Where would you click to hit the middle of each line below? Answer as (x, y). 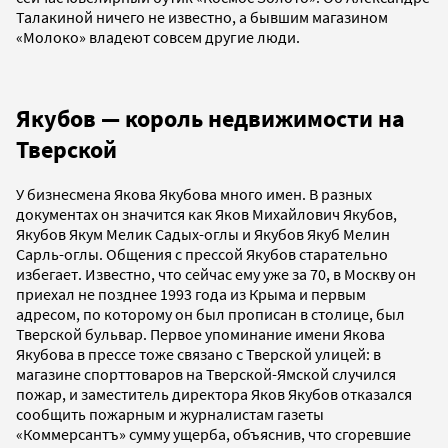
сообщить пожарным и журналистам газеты (170, 414)
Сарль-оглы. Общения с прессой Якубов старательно (202, 254)
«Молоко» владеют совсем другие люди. (158, 36)
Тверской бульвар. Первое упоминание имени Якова (200, 334)
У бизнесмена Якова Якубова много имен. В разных (194, 194)
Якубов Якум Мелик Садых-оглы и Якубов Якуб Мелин (203, 234)
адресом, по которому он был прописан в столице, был (210, 314)
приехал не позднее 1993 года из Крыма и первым (191, 294)
